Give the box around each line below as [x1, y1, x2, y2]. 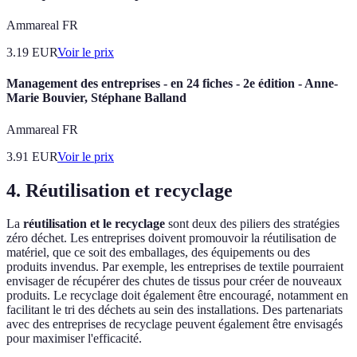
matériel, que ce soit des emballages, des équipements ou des [6, 245, 310, 260]
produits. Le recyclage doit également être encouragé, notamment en [6, 288, 348, 303]
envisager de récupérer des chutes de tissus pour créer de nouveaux [6, 274, 342, 288]
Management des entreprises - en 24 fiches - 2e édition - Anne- [6, 76, 338, 91]
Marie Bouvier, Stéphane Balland [6, 91, 186, 105]
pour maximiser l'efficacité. [6, 331, 142, 346]
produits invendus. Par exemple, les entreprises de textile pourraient [6, 260, 343, 274]
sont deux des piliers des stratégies [165, 217, 339, 231]
